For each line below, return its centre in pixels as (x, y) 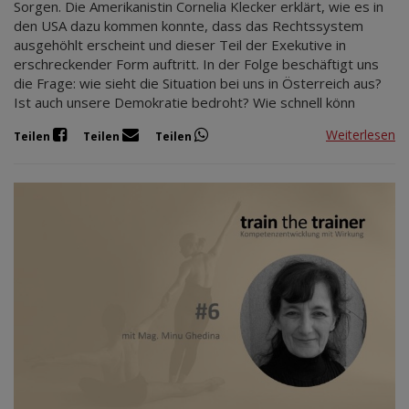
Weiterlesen (361, 135)
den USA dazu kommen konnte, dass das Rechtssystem (189, 25)
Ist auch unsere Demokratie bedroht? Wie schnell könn (184, 102)
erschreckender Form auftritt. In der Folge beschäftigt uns (196, 63)
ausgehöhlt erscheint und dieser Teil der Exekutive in (180, 44)
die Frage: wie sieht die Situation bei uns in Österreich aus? (198, 83)
